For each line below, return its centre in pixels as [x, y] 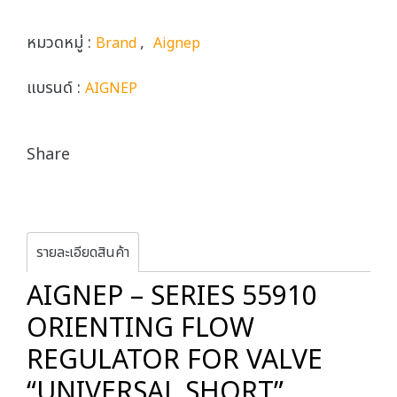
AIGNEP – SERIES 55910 [172, 297]
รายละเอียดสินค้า [83, 253]
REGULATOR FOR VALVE [175, 361]
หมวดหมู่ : [61, 43]
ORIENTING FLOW [140, 329]
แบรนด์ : [56, 88]
